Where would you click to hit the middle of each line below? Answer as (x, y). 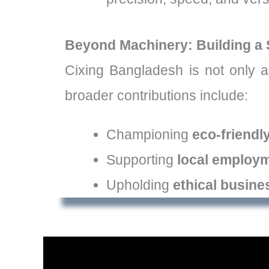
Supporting (142, 159)
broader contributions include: (156, 95)
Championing (149, 134)
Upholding (140, 185)
